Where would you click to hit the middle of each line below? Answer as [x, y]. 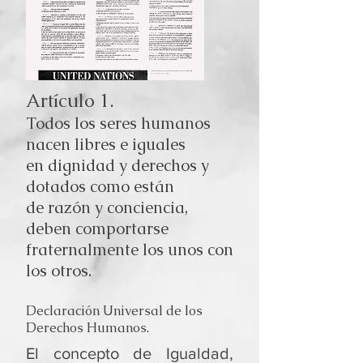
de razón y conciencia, [107, 207]
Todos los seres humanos [118, 123]
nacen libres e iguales [106, 144]
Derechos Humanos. [88, 328]
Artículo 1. [70, 100]
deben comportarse [97, 228]
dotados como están [100, 186]
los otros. [59, 271]
